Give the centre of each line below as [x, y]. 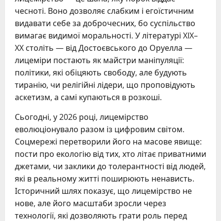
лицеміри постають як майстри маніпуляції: [99, 60]
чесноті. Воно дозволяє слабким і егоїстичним [104, 11]
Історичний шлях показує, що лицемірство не [103, 191]
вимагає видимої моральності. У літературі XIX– [106, 35]
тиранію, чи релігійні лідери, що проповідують [105, 85]
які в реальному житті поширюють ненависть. [105, 178]
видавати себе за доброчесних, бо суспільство [105, 23]
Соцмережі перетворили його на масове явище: [108, 141]
